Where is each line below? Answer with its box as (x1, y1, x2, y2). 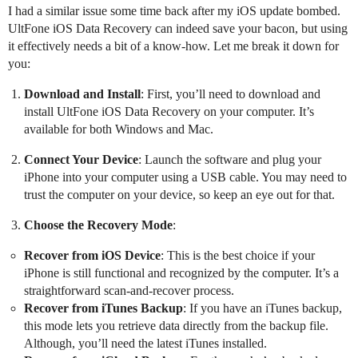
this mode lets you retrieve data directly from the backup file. (24, 319, 328, 333)
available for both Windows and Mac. (24, 122, 213, 137)
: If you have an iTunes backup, (183, 301, 342, 316)
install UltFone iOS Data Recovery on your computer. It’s (24, 105, 314, 119)
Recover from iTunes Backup (24, 301, 183, 316)
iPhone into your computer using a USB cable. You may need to (24, 170, 347, 185)
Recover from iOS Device (24, 249, 161, 263)
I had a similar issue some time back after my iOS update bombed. (8, 4, 340, 18)
